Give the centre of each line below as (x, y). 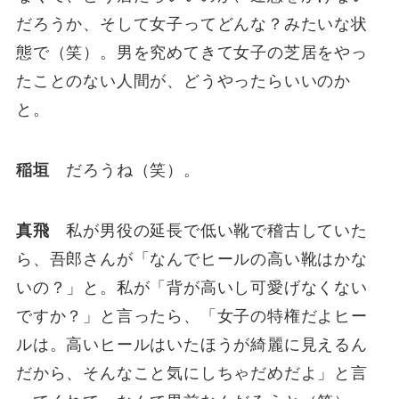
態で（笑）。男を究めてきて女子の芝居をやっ (191, 53)
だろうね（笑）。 (125, 171)
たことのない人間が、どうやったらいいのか (183, 81)
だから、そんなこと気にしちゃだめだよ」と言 (191, 373)
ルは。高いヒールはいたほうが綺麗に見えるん (191, 344)
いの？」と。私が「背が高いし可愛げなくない (191, 287)
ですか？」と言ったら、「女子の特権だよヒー (191, 316)
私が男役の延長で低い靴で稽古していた (208, 230)
